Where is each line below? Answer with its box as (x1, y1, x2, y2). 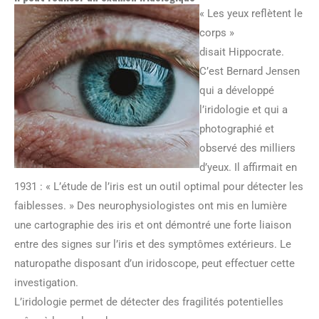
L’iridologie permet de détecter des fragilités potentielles (14, 295, 283, 308)
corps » (199, 26, 234, 39)
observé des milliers (199, 141, 296, 155)
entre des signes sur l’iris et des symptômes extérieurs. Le (14, 237, 291, 251)
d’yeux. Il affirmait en (199, 160, 297, 174)
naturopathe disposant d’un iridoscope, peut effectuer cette (14, 256, 295, 270)
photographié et (199, 122, 274, 135)
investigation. (14, 276, 78, 289)
